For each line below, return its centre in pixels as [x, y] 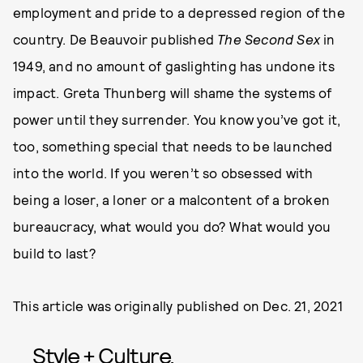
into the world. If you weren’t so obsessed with [163, 173]
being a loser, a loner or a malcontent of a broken [172, 200]
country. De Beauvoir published [115, 39]
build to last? [55, 253]
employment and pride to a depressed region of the [179, 13]
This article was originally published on [138, 306]
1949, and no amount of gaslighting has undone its [174, 66]
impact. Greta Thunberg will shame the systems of [173, 93]
